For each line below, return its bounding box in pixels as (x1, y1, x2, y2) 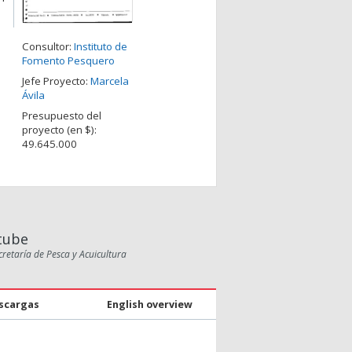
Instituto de (74, 39, 127, 54)
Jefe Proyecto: (22, 74, 90, 89)
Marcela (90, 74, 129, 89)
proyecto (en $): (22, 123, 97, 137)
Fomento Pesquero (22, 53, 115, 68)
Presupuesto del (22, 108, 101, 123)
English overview (106, 298, 192, 311)
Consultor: (22, 39, 74, 54)
